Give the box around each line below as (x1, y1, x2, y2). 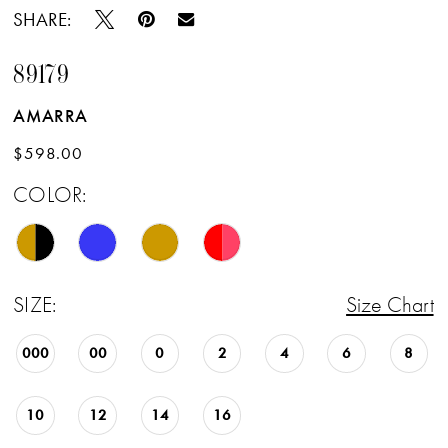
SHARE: (13, 6, 72, 32)
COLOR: (13, 181, 86, 209)
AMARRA (13, 104, 88, 128)
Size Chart (346, 291, 434, 319)
